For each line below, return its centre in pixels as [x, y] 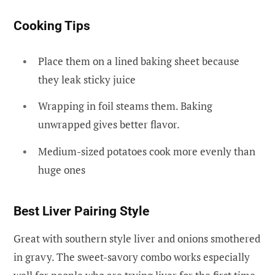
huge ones [62, 169]
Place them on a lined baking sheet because [139, 61]
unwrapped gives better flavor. [109, 125]
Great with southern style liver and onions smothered [137, 238]
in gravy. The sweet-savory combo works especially [132, 257]
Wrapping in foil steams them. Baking [125, 106]
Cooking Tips [52, 25]
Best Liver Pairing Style [81, 211]
